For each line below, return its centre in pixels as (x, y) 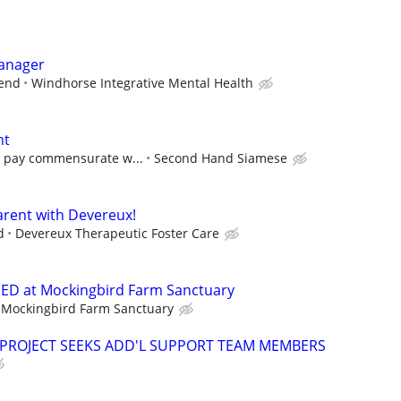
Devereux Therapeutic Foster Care (117, 233)
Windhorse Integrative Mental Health (142, 82)
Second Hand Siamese (221, 158)
